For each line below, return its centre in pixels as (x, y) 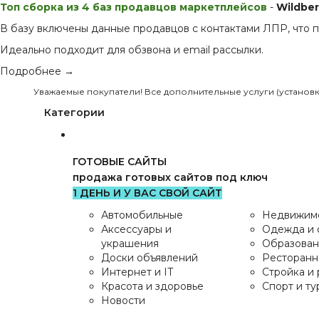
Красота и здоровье (152, 286)
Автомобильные (142, 215)
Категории (74, 113)
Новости (123, 300)
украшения (130, 244)
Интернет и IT (137, 272)
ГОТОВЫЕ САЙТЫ (120, 162)
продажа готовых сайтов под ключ (170, 177)
